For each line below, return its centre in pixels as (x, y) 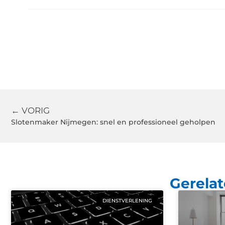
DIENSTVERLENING (127, 201)
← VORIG (30, 111)
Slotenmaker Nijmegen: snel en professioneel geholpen (113, 122)
